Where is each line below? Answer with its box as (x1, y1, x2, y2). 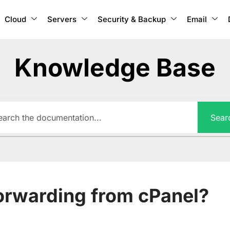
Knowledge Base (14, 52, 216, 83)
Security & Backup (97, 14, 166, 24)
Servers (47, 14, 76, 24)
